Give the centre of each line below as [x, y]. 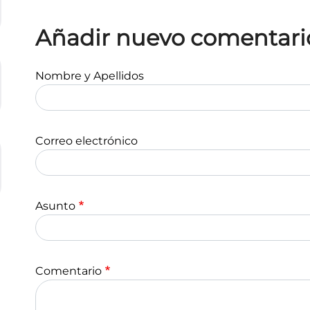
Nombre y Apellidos [90, 76]
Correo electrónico [86, 141]
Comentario [69, 271]
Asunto [55, 206]
